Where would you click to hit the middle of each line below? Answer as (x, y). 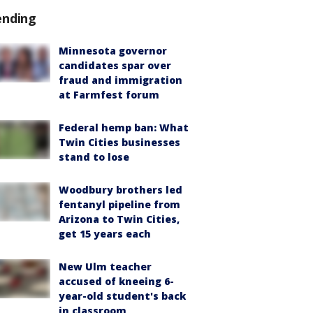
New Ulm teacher (105, 267)
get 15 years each (105, 234)
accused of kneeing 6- (116, 281)
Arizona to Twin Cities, (119, 219)
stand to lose (94, 157)
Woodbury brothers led (121, 190)
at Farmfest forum (109, 95)
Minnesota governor (113, 51)
